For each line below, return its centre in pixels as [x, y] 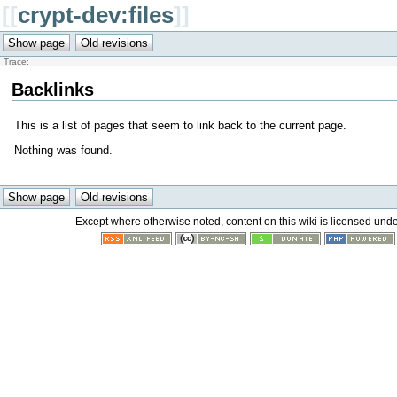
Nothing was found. [63, 151]
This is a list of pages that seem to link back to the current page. [180, 126]
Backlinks [52, 89]
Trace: [16, 61]
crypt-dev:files [96, 15]
